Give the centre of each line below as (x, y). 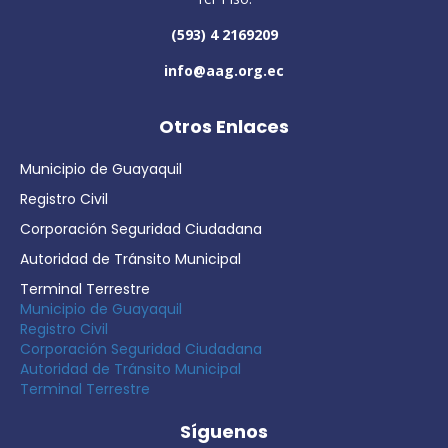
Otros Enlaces (224, 126)
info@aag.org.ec (224, 70)
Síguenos (224, 431)
